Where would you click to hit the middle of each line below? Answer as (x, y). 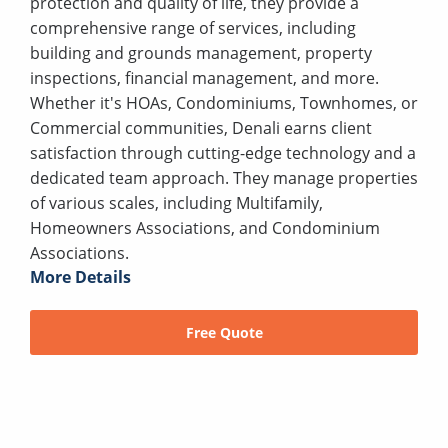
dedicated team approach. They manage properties (224, 177)
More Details (80, 276)
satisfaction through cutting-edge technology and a (223, 152)
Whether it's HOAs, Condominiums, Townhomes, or (224, 102)
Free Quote (224, 332)
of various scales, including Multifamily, (176, 202)
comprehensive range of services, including (193, 27)
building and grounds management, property (201, 52)
